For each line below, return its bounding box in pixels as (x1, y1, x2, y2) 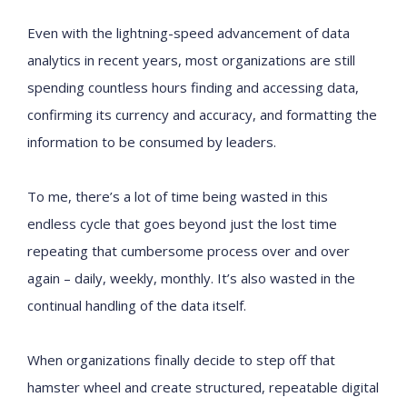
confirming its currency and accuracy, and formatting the (27, 105, 377, 124)
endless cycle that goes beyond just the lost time (27, 214, 337, 233)
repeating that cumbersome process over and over (27, 242, 350, 260)
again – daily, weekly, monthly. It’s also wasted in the (27, 269, 355, 287)
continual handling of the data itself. (27, 296, 246, 314)
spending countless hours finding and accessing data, (27, 78, 359, 96)
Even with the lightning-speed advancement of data (27, 24, 350, 42)
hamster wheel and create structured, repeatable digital (27, 378, 379, 396)
